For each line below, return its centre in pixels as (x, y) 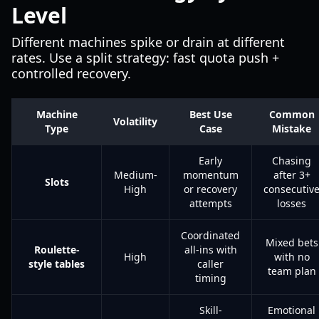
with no (292, 257)
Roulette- (57, 250)
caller (210, 264)
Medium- (135, 175)
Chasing (292, 161)
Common (292, 114)
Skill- (210, 310)
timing (210, 278)
